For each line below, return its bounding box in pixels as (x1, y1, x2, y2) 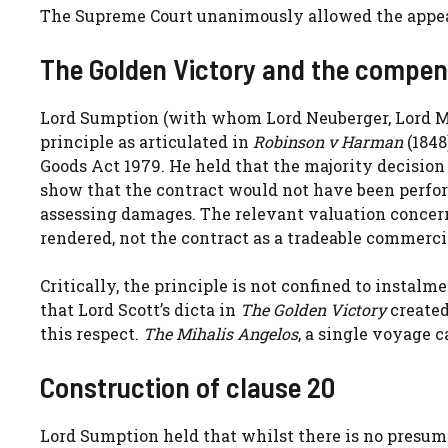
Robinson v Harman (253, 130, 403, 152)
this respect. (40, 322, 143, 344)
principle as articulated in (40, 130, 253, 152)
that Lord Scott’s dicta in (40, 298, 240, 320)
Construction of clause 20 (40, 368, 335, 404)
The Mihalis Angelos (143, 322, 298, 344)
